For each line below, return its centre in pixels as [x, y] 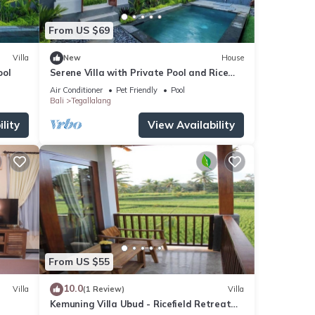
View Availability [191, 124]
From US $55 [79, 262]
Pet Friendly [136, 90]
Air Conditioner [76, 90]
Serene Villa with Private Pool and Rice [139, 72]
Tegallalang [91, 100]
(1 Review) [103, 289]
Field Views [75, 85]
